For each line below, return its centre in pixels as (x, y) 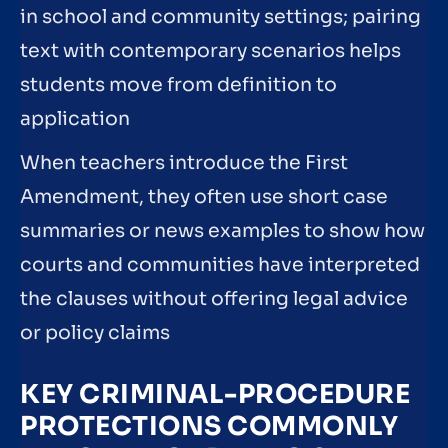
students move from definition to (178, 85)
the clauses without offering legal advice (214, 298)
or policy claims (95, 332)
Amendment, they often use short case (204, 196)
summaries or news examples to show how (222, 230)
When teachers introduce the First (184, 162)
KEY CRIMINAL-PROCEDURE (215, 394)
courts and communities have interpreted (220, 264)
